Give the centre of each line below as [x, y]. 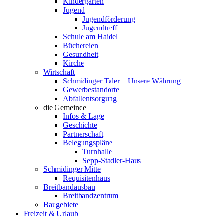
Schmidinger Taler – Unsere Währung [122, 81]
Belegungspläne [88, 143]
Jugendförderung [109, 19]
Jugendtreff [100, 28]
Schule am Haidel [90, 37]
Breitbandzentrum [91, 196]
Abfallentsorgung [90, 98]
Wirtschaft [59, 72]
